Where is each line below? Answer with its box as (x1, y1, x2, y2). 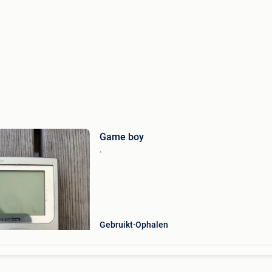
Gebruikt (99, 220, 133, 229)
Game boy (99, 131, 144, 143)
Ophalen (135, 220, 168, 229)
